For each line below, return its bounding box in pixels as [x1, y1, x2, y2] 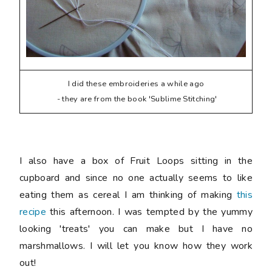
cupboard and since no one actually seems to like [19, 171, 253, 185]
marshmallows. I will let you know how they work [19, 239, 253, 253]
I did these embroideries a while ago [67, 78, 205, 90]
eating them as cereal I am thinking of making [19, 188, 237, 202]
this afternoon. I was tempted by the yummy [46, 205, 253, 219]
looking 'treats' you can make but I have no [19, 222, 253, 236]
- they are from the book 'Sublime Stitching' [55, 93, 217, 105]
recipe [19, 205, 46, 219]
